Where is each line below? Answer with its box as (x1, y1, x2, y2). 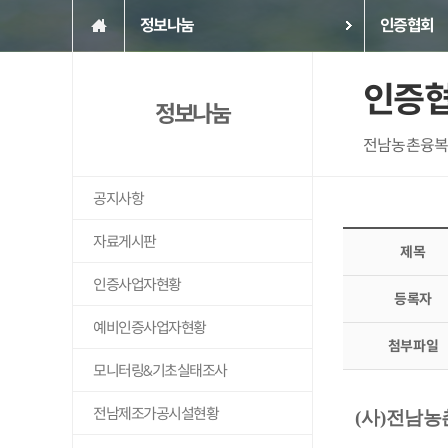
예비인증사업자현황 (93, 318, 206, 337)
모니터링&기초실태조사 (93, 361, 227, 380)
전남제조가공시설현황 (93, 404, 218, 423)
